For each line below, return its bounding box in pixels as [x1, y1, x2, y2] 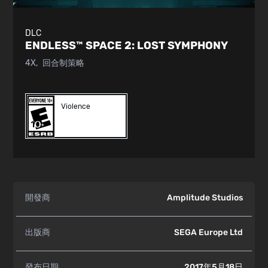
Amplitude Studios [166, 193, 243, 203]
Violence [60, 102, 90, 111]
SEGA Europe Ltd [173, 227, 243, 238]
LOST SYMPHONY [137, 39, 229, 52]
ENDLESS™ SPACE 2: [25, 39, 138, 52]
